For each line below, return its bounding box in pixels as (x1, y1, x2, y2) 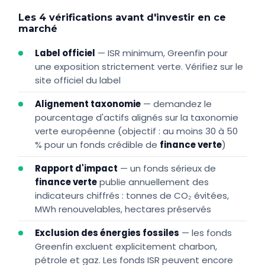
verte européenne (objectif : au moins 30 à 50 (35, 125, 238, 138)
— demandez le (141, 98, 212, 111)
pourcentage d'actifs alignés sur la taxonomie (35, 111, 239, 124)
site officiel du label (35, 74, 121, 87)
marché (18, 23, 58, 35)
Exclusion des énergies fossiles (35, 227, 180, 240)
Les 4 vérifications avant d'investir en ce (18, 12, 227, 24)
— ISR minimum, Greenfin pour (95, 47, 228, 60)
